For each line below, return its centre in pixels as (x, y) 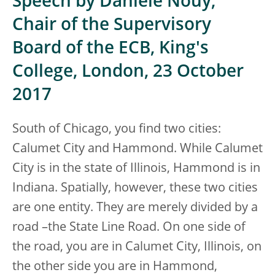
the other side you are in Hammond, (115, 267)
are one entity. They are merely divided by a (135, 208)
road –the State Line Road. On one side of (129, 228)
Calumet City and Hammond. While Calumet (137, 149)
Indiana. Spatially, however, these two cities (135, 188)
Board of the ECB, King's (110, 49)
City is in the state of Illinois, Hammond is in (136, 169)
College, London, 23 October (128, 72)
